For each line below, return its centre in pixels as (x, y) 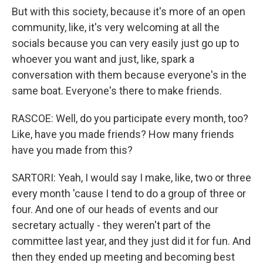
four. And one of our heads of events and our (115, 209)
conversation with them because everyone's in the (129, 75)
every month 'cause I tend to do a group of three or (129, 193)
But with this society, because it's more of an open (129, 11)
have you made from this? (72, 150)
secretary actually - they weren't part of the (111, 225)
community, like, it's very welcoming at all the (116, 27)
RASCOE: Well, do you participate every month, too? (130, 118)
